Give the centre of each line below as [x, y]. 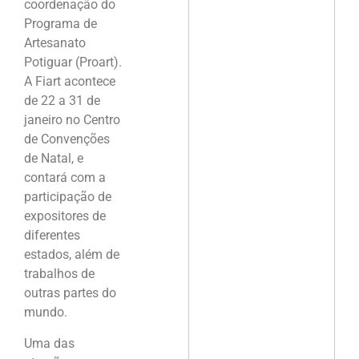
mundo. [46, 313]
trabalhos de [59, 274]
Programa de [61, 24]
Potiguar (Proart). [73, 63]
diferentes [52, 236]
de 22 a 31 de [62, 101]
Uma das [49, 343]
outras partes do [70, 293]
